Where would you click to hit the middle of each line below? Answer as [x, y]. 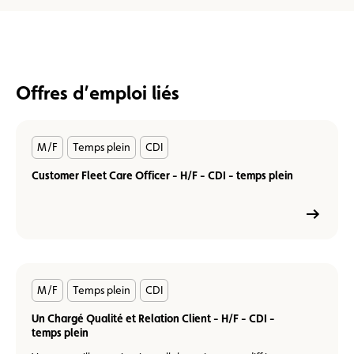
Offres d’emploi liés [98, 92]
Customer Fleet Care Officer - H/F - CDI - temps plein [162, 175]
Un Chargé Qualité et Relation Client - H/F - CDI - [153, 318]
